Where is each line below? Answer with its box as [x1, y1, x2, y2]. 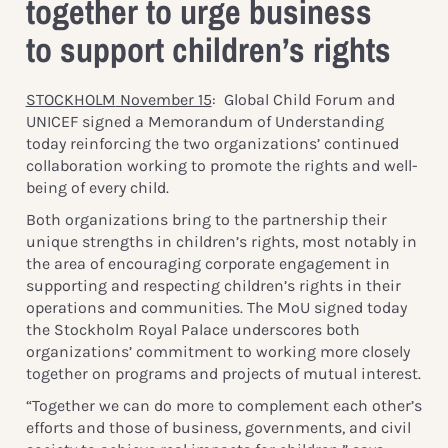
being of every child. [25, 178, 169, 198]
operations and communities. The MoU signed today [25, 297, 407, 317]
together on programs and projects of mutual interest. [25, 363, 421, 383]
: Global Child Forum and [211, 90, 395, 110]
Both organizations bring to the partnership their [25, 209, 387, 229]
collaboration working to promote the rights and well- [25, 156, 418, 176]
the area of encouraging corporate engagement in [25, 253, 390, 273]
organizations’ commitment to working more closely [25, 341, 410, 361]
